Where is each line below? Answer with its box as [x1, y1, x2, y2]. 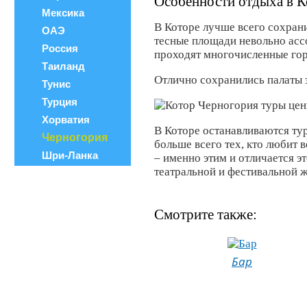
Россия [42, 42, 78, 54]
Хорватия [42, 114, 90, 125]
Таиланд [42, 60, 85, 72]
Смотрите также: [154, 206, 257, 223]
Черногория [42, 132, 108, 143]
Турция [42, 96, 77, 108]
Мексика [42, 7, 84, 19]
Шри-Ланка [42, 149, 98, 161]
